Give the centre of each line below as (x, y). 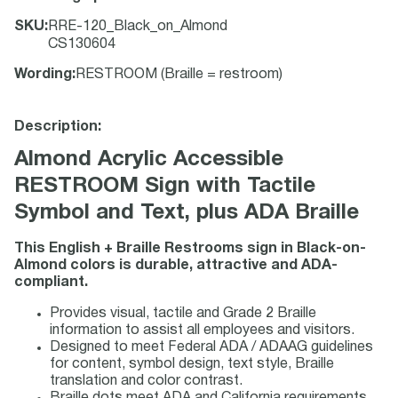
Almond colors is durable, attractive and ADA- (176, 266)
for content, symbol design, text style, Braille (192, 364)
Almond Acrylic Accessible (149, 160)
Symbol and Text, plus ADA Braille (187, 213)
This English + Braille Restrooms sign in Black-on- (190, 249)
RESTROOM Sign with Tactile (165, 187)
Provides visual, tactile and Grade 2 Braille (183, 314)
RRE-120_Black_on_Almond (138, 27)
